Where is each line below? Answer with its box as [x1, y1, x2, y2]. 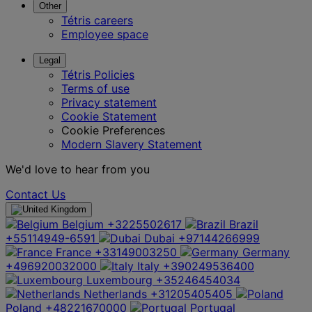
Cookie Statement [61, 109, 157, 123]
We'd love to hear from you [6, 162, 150, 176]
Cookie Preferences [61, 123, 165, 137]
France [56, 244, 91, 259]
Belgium [62, 217, 104, 231]
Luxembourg [86, 272, 153, 287]
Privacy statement [61, 95, 157, 109]
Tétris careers [61, 13, 133, 27]
